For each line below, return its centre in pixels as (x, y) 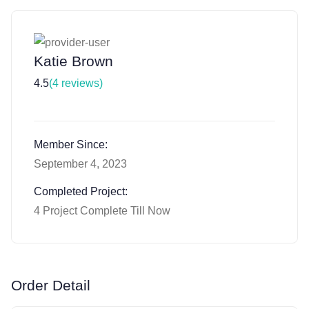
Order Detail (51, 286)
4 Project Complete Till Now (102, 211)
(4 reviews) (76, 83)
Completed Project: (81, 192)
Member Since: (71, 145)
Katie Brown (73, 62)
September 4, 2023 (80, 164)
